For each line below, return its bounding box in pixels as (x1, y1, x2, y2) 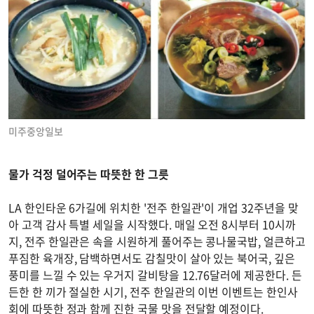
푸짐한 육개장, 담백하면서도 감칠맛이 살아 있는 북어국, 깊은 (8, 250, 295, 267)
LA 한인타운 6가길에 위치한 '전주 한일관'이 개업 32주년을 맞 (8, 199, 299, 217)
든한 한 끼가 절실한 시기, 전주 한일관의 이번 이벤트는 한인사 (8, 283, 298, 301)
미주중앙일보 (8, 124, 63, 139)
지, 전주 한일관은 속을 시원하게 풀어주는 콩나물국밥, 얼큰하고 (8, 233, 306, 250)
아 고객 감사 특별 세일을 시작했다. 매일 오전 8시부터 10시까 (8, 216, 296, 233)
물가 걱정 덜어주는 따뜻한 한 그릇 (8, 165, 169, 183)
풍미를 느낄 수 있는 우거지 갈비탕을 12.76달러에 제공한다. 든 (8, 266, 302, 284)
